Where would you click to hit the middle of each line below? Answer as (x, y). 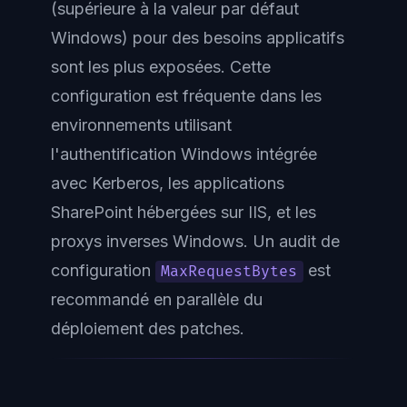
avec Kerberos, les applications (168, 183)
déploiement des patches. (148, 328)
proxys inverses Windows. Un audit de (195, 241)
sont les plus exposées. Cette (161, 67)
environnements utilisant (141, 125)
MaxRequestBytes (229, 272)
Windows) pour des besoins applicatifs (198, 38)
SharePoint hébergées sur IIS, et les (184, 212)
